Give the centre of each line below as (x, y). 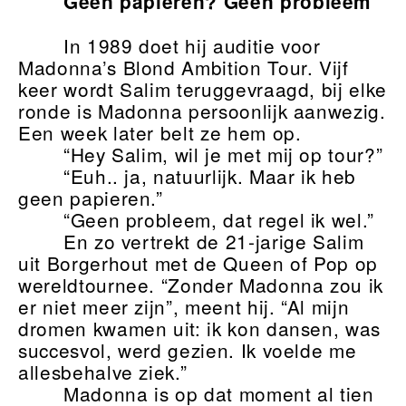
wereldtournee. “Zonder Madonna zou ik (201, 285)
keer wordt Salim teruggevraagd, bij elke (203, 89)
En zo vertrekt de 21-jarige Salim (213, 242)
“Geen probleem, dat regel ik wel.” (219, 220)
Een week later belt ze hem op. (160, 133)
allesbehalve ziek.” (103, 372)
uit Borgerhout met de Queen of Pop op (198, 263)
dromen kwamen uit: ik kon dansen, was (200, 329)
